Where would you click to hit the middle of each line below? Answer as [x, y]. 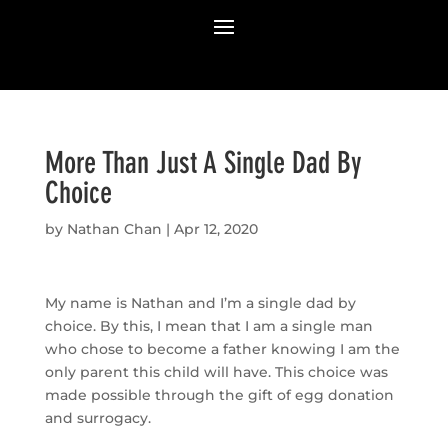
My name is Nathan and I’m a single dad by [200, 302]
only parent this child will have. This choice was [216, 371]
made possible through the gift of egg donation [219, 394]
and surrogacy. [97, 417]
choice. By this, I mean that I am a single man [208, 325]
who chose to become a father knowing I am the [222, 348]
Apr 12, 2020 [215, 228]
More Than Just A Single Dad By [203, 162]
